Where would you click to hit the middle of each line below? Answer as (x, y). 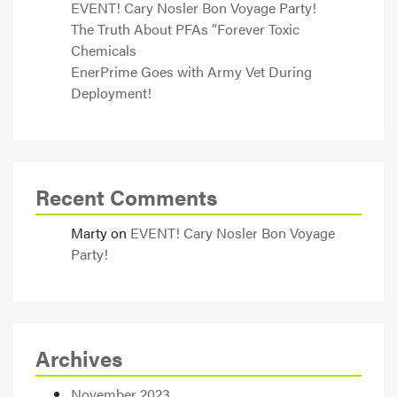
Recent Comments (126, 196)
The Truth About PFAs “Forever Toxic (185, 28)
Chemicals (104, 50)
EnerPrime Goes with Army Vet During (191, 71)
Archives (79, 358)
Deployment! (111, 92)
